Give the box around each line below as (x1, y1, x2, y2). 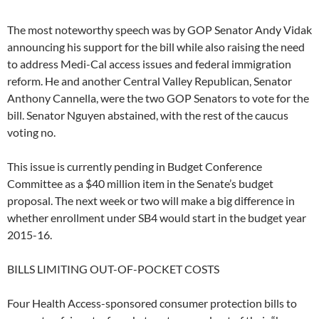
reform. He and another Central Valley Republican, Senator (7, 74, 292, 88)
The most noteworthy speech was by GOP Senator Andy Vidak (7, 23, 312, 37)
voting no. (7, 125, 56, 140)
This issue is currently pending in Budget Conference (7, 159, 262, 174)
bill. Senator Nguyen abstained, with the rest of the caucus (7, 108, 288, 122)
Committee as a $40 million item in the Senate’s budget (7, 177, 273, 191)
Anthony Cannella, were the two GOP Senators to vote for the (7, 91, 309, 105)
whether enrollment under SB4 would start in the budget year (7, 211, 306, 225)
